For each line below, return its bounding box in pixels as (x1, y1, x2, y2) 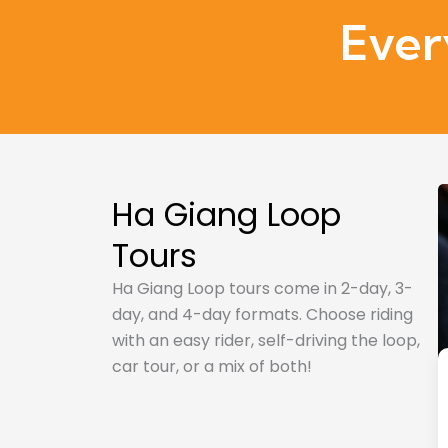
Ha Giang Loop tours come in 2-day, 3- (112, 277, 413, 301)
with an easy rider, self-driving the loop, (112, 329, 420, 353)
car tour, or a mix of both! (112, 355, 312, 379)
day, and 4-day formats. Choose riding (112, 303, 413, 327)
